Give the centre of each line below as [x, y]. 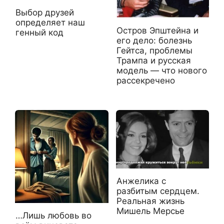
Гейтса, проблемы [154, 51]
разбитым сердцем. [158, 191]
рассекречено [145, 81]
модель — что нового [161, 71]
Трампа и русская [153, 61]
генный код [39, 32]
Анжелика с [141, 181]
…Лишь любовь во [53, 216]
